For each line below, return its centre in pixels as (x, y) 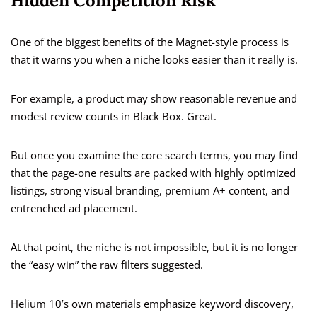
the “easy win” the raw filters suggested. (107, 265)
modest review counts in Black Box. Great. (114, 116)
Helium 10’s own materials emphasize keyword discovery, (152, 304)
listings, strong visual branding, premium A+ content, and (150, 191)
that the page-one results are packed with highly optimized (153, 173)
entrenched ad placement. (74, 208)
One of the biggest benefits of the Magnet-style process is (150, 42)
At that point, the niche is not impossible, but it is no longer (154, 247)
